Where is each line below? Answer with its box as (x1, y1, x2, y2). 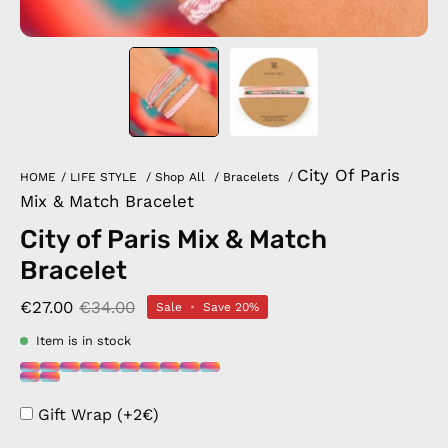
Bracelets (223, 170, 279, 184)
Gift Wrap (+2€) (38, 405, 159, 424)
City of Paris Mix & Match (20, 224, 327, 254)
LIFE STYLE (70, 170, 137, 184)
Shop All (155, 170, 205, 184)
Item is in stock (36, 333, 131, 348)
